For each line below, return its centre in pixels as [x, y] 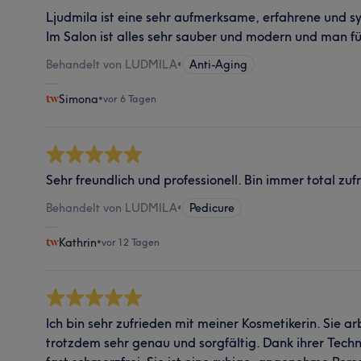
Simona [79, 99]
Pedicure [212, 207]
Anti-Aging [219, 64]
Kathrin [78, 242]
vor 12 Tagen [131, 242]
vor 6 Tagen [130, 98]
